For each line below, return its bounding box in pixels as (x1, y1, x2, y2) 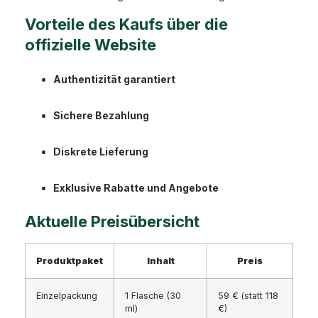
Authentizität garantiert (53, 73, 175, 86)
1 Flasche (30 (125, 290, 181, 302)
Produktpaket (36, 256, 103, 267)
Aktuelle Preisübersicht (25, 212, 199, 231)
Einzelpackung (36, 290, 97, 302)
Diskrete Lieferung (53, 146, 148, 158)
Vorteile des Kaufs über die (25, 15, 228, 34)
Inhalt (146, 256, 175, 267)
